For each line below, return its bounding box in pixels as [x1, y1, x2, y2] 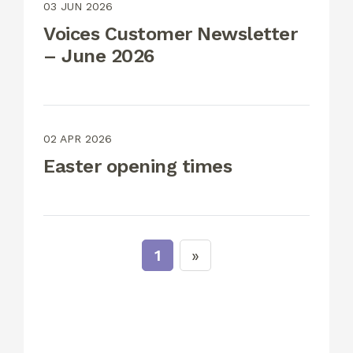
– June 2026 [43, 45, 154, 68]
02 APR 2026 [43, 132, 112, 145]
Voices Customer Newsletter [43, 23, 297, 46]
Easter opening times [43, 154, 232, 177]
